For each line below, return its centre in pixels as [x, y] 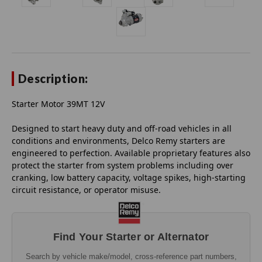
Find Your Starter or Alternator [131, 237]
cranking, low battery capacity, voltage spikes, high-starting [129, 178]
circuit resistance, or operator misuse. [86, 190]
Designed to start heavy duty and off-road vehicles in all [122, 129]
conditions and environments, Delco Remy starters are [118, 141]
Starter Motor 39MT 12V [58, 104]
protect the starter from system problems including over [123, 166]
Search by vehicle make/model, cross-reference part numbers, [131, 256]
